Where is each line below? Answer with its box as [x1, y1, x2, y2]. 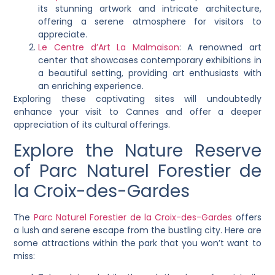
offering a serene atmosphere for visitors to [38, 15, 261, 28]
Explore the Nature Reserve [14, 138, 261, 163]
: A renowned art [179, 41, 261, 54]
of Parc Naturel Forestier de [14, 158, 261, 183]
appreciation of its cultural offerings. [14, 118, 171, 131]
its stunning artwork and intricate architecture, [38, 2, 261, 15]
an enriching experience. [38, 80, 144, 93]
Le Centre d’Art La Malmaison [38, 41, 179, 54]
